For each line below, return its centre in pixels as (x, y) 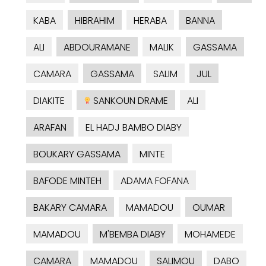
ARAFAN (50, 128)
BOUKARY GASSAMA (77, 154)
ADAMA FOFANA (155, 181)
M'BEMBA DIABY (133, 235)
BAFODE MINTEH (67, 181)
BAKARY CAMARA (70, 208)
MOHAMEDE (210, 235)
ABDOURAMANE (97, 47)
